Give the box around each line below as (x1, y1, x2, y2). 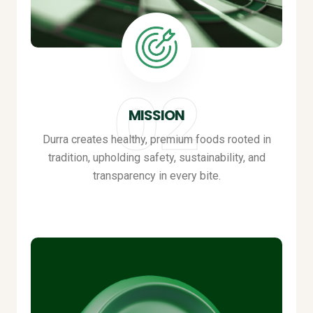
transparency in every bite (92, 169, 219, 182)
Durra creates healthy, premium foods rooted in (42, 133, 271, 146)
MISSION (129, 105, 184, 125)
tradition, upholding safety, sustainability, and (48, 151, 265, 164)
